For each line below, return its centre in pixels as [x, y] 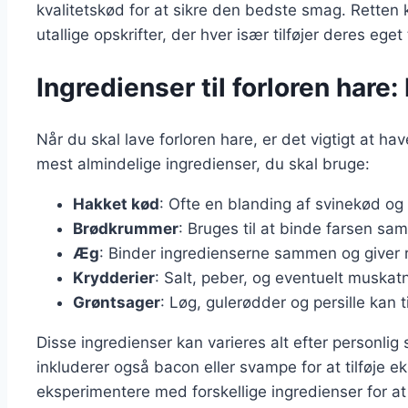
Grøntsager [117, 303]
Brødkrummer [126, 229]
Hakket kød [116, 204]
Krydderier [114, 278]
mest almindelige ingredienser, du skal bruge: [203, 164]
